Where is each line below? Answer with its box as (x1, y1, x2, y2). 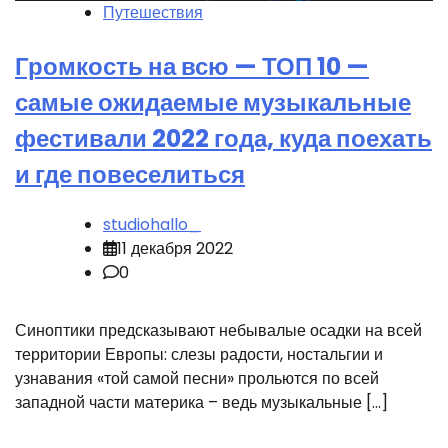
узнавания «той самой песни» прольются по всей (15, 366, 379, 390)
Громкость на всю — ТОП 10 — (15, 49, 369, 83)
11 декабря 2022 (117, 236, 233, 260)
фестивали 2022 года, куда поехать (15, 121, 432, 155)
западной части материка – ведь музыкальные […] (15, 390, 388, 414)
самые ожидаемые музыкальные (15, 85, 411, 119)
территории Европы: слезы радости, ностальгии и (15, 342, 383, 366)
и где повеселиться (15, 157, 245, 191)
